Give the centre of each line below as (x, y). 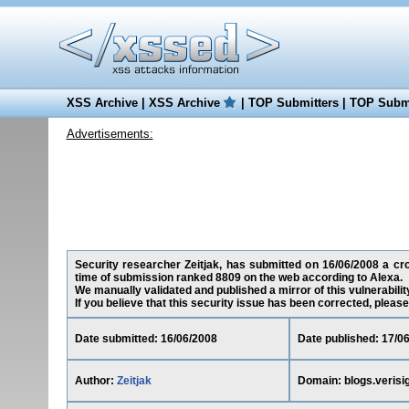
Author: (95, 381)
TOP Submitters (293, 103)
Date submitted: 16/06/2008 (146, 339)
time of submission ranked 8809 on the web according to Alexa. (238, 278)
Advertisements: (110, 134)
